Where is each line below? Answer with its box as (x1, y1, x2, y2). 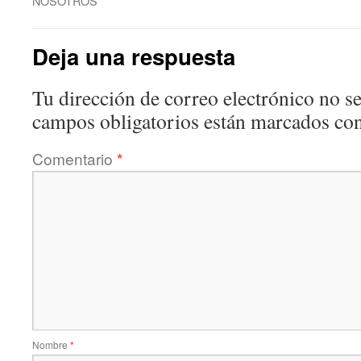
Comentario (32, 147, 117, 169)
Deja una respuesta (32, 40, 235, 72)
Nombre (32, 338, 70, 351)
